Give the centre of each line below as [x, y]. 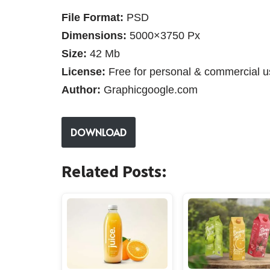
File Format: [93, 17]
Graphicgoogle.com [149, 89]
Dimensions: [96, 35]
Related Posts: [114, 171]
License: [83, 71]
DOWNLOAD [99, 132]
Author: [81, 89]
